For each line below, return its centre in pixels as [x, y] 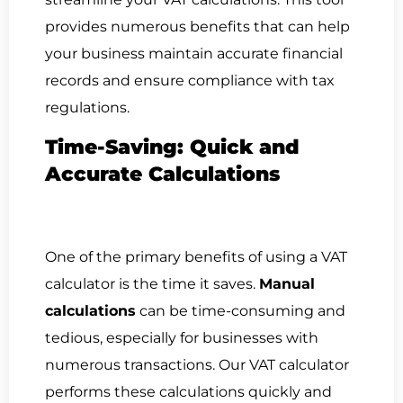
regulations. [87, 107]
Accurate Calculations [162, 174]
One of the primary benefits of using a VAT [196, 257]
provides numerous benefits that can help [197, 26]
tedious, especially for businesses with [182, 338]
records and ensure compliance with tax [190, 80]
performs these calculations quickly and [188, 392]
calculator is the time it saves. [152, 284]
